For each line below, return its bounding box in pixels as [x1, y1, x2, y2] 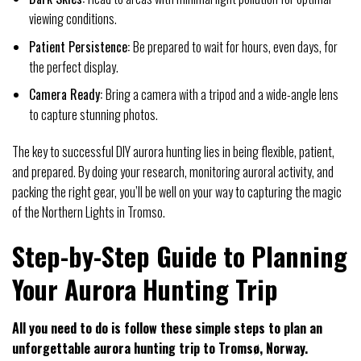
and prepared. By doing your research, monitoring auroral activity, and [12, 161, 334, 181]
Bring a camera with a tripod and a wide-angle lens [105, 85, 338, 105]
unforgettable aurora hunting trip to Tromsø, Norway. [12, 338, 308, 358]
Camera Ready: [28, 85, 106, 105]
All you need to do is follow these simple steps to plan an [12, 317, 322, 338]
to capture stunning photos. [28, 105, 158, 125]
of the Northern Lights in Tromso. [12, 201, 165, 222]
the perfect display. [28, 56, 118, 77]
